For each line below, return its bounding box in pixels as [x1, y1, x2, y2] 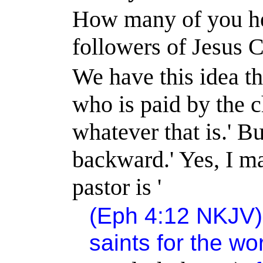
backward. [72, 146, 170, 173]
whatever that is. [72, 118, 228, 145]
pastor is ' [72, 173, 162, 200]
